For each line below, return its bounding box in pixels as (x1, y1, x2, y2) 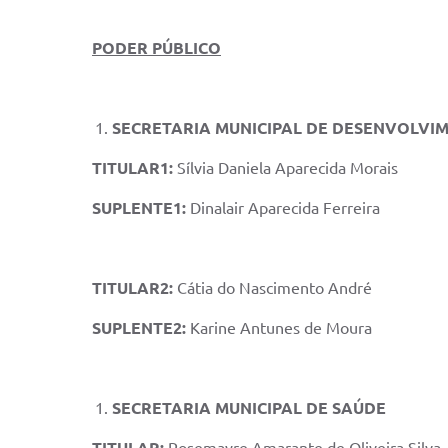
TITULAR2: (92, 279, 177, 297)
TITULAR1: (92, 159, 177, 177)
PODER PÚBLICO (92, 39, 221, 57)
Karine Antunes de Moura (190, 319, 372, 337)
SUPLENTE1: (92, 199, 190, 217)
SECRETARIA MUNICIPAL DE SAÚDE (112, 399, 386, 417)
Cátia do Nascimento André (177, 279, 372, 297)
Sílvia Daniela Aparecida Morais (177, 159, 398, 177)
